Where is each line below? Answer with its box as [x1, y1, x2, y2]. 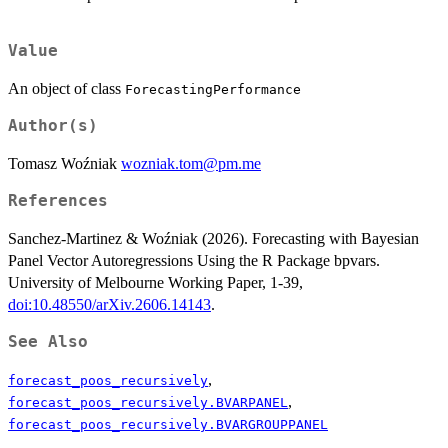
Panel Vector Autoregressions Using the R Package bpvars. [8, 251, 380, 269]
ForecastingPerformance [125, 81, 301, 97]
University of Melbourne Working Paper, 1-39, [8, 273, 303, 291]
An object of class [8, 79, 125, 97]
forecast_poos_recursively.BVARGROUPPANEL [8, 416, 328, 432]
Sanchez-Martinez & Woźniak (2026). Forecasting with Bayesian [8, 229, 419, 247]
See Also [8, 332, 88, 351]
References [8, 191, 108, 210]
